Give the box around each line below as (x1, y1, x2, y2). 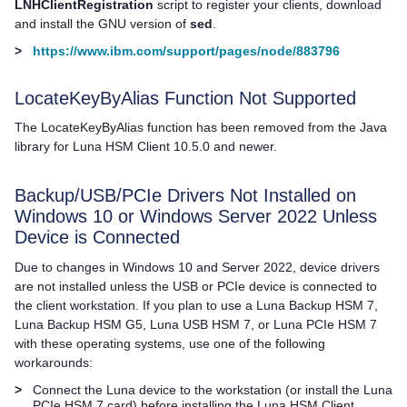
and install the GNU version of (15, 16, 190, 31)
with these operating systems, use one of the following (15, 335, 325, 351)
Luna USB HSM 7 (150, 316, 251, 332)
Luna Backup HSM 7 (256, 297, 374, 313)
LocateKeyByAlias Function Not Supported (15, 87, 356, 108)
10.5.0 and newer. (170, 139, 277, 154)
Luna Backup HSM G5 (15, 316, 143, 332)
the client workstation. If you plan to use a (15, 297, 256, 313)
